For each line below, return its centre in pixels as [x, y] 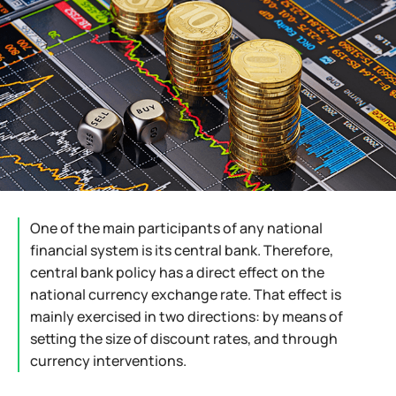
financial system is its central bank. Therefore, [182, 250]
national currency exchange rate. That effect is [186, 294]
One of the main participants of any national [176, 228]
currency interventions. [108, 360]
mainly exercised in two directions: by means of [187, 316]
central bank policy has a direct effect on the [177, 272]
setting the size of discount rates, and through [184, 338]
